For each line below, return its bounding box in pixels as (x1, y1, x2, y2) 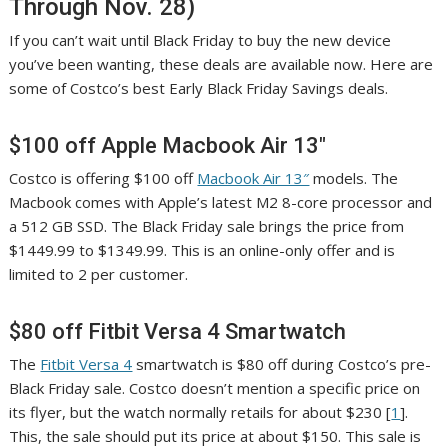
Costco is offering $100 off (9, 167, 198, 188)
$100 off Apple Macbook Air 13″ (9, 132, 327, 158)
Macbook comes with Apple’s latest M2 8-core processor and (9, 191, 433, 212)
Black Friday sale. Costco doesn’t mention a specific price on (9, 377, 421, 398)
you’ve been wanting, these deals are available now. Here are (9, 53, 434, 74)
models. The (309, 167, 399, 188)
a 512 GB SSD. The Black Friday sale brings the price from (9, 215, 405, 236)
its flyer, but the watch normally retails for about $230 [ (9, 401, 392, 422)
